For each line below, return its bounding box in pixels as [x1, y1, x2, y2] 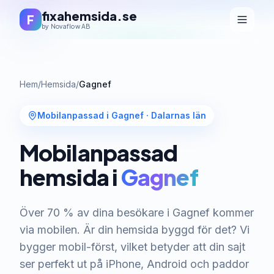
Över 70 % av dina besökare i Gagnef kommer [20, 206, 254, 219]
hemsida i [20, 163, 121, 191]
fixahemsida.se [42, 8, 137, 23]
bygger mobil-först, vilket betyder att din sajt [20, 240, 245, 253]
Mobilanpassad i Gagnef [37, 110, 144, 120]
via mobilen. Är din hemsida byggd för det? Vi [20, 223, 250, 236]
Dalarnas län [151, 110, 206, 120]
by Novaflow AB [42, 23, 91, 30]
